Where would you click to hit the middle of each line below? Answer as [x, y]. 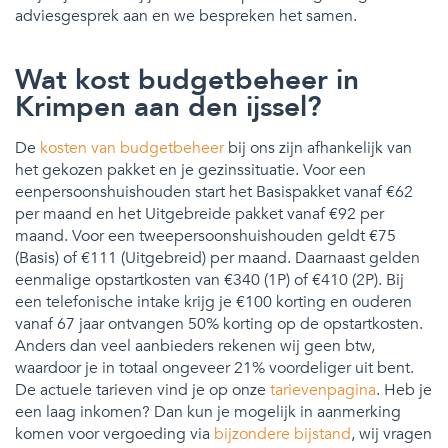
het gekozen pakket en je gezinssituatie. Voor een [190, 169]
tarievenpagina [323, 389]
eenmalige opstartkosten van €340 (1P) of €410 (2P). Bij [209, 279]
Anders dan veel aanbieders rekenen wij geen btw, [195, 345]
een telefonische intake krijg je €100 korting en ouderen [213, 301]
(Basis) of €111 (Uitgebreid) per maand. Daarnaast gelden [217, 257]
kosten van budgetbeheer [132, 147]
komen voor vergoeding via [114, 433]
